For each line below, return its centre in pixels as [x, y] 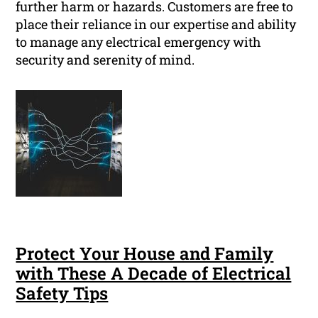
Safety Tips [62, 294]
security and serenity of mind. [105, 60]
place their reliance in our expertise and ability [156, 24]
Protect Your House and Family [145, 254]
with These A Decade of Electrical [154, 274]
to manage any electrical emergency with [139, 42]
